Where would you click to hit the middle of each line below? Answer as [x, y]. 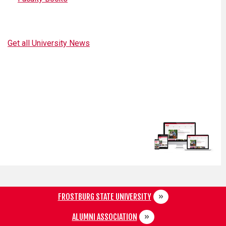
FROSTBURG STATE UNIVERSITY [104, 196]
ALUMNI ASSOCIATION [104, 217]
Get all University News [49, 43]
